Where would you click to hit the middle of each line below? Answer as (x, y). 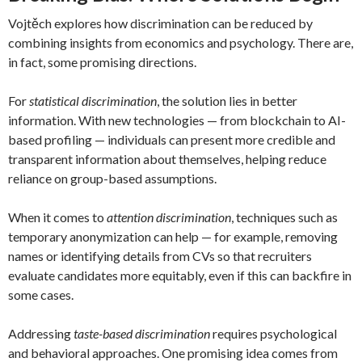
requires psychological (274, 333)
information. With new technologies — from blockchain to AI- (177, 120)
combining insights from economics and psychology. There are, (181, 42)
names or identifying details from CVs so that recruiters (160, 256)
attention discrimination (169, 217)
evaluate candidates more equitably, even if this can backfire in (180, 275)
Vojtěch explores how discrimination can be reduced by (160, 23)
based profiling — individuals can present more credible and (172, 139)
